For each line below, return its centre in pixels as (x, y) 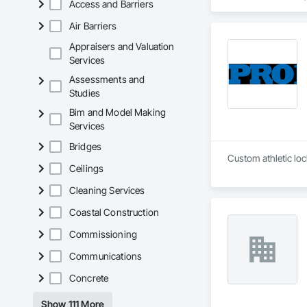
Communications (106, 256)
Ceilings (87, 169)
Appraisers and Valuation (122, 47)
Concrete (89, 278)
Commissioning (103, 234)
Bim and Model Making (118, 112)
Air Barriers (93, 26)
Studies (85, 93)
